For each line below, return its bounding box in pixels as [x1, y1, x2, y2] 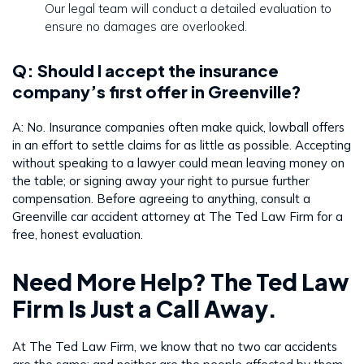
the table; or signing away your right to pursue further [12, 172, 310, 188]
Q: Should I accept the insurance [12, 59, 279, 80]
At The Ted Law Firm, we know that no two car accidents [12, 338, 337, 354]
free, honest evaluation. [12, 226, 143, 242]
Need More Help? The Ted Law [12, 266, 349, 296]
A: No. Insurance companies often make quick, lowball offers [12, 119, 344, 135]
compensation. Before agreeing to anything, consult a [12, 190, 310, 206]
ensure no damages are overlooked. [45, 18, 247, 34]
